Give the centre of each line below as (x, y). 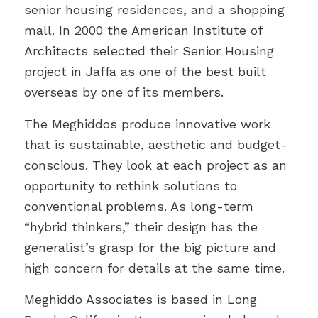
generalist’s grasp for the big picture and (150, 247)
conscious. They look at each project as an (155, 165)
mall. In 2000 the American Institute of (143, 31)
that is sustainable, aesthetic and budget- (155, 144)
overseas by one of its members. (124, 92)
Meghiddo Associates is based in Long (140, 299)
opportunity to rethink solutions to (130, 185)
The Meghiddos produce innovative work (147, 124)
